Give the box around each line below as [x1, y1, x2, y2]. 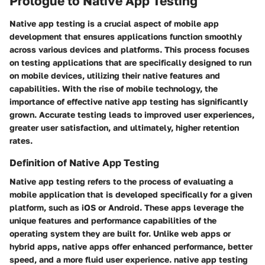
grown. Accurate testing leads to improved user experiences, [9, 109, 254, 119]
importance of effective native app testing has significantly [9, 96, 248, 106]
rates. [9, 135, 33, 146]
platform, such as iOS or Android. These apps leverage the [9, 202, 244, 212]
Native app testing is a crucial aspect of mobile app [9, 18, 219, 28]
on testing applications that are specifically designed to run [9, 57, 251, 67]
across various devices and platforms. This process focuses [9, 44, 250, 54]
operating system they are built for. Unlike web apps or [9, 228, 231, 238]
